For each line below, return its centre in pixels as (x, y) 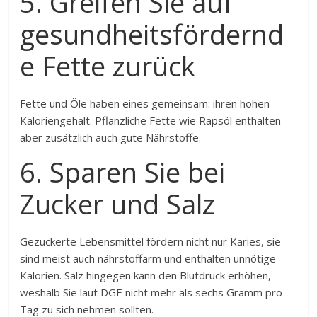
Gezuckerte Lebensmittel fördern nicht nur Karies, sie (151, 241)
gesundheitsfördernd (152, 34)
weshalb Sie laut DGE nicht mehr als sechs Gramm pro (151, 292)
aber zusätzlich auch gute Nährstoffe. (111, 137)
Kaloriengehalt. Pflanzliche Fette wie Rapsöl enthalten (151, 120)
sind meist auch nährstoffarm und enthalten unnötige (148, 258)
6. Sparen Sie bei (123, 172)
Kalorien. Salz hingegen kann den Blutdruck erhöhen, (146, 275)
